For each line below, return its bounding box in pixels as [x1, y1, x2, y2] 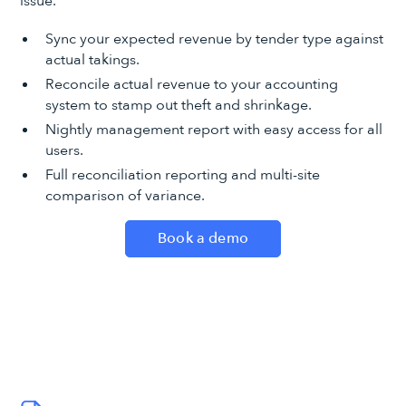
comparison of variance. [44, 185, 205, 206]
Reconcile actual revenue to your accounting [44, 73, 338, 94]
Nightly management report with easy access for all [44, 119, 382, 140]
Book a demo [158, 228, 248, 249]
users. [44, 140, 83, 160]
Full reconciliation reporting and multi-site [44, 164, 320, 185]
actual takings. [44, 49, 140, 70]
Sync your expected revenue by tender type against [44, 28, 383, 49]
